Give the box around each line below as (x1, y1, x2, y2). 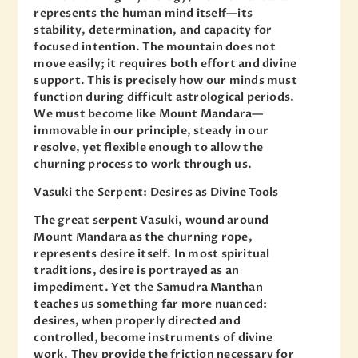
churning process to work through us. (34, 157, 252, 173)
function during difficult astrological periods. (34, 89, 295, 105)
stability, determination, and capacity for (34, 22, 272, 38)
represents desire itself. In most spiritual (34, 246, 270, 262)
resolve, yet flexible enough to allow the (34, 140, 264, 156)
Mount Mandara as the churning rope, (34, 229, 253, 245)
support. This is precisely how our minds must (34, 73, 297, 89)
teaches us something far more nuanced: (34, 296, 268, 312)
